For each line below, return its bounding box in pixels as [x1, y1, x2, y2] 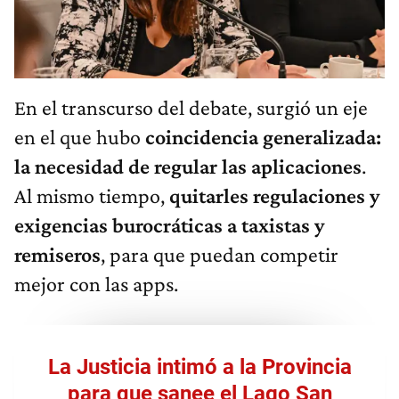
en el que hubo [14, 124, 145, 149]
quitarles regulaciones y [169, 183, 379, 208]
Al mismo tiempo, [14, 183, 169, 208]
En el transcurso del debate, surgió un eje [14, 94, 368, 119]
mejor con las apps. [14, 271, 178, 296]
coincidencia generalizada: [145, 124, 381, 149]
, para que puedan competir [101, 241, 338, 266]
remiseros [14, 241, 101, 266]
